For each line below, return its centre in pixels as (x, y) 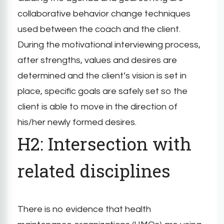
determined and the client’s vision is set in (102, 75)
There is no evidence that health (84, 209)
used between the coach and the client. (99, 29)
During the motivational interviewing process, (109, 44)
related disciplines (94, 170)
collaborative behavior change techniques (104, 13)
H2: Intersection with (104, 143)
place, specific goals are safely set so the (102, 91)
